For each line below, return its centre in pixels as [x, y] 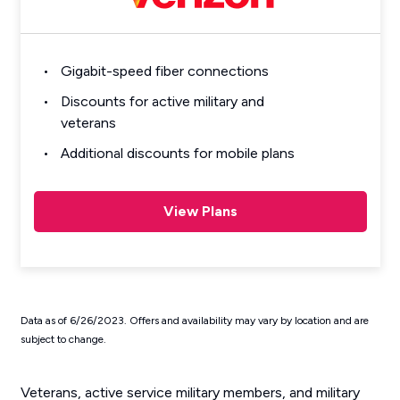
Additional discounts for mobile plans [177, 154]
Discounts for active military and [162, 102]
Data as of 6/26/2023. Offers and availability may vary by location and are [194, 321]
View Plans [200, 212]
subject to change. [63, 340]
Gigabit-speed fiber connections [164, 71]
